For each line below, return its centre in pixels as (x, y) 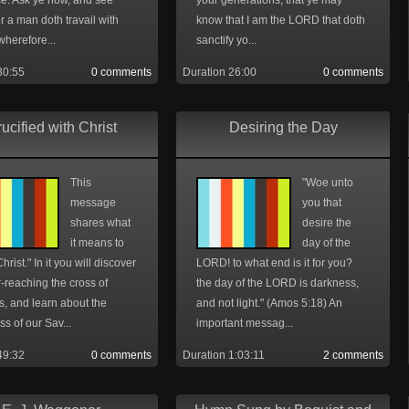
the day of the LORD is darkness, (278, 283)
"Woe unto (328, 183)
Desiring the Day (283, 127)
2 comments (353, 355)
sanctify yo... (226, 40)
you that (322, 203)
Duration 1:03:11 (224, 355)
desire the (327, 223)
